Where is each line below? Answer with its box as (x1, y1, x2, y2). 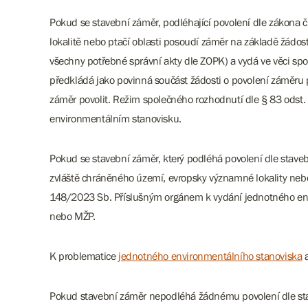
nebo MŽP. (49, 210, 100, 222)
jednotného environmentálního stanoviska (118, 250, 302, 262)
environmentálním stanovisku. (49, 112, 184, 124)
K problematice (49, 250, 118, 262)
